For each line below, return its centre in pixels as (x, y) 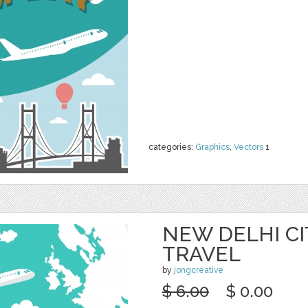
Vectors (249, 147)
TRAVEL (201, 254)
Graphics (212, 147)
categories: (172, 147)
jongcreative (199, 270)
